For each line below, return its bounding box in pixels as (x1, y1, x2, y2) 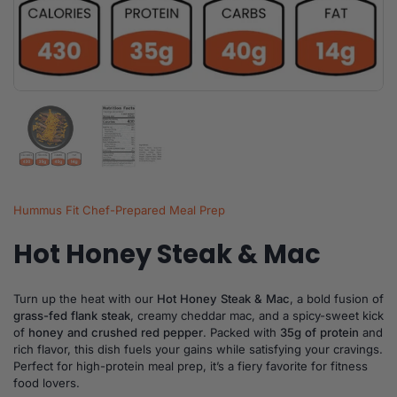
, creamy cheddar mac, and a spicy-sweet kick (130, 308, 384, 323)
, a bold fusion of (290, 292, 384, 306)
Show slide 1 (51, 102, 119, 116)
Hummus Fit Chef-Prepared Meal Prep (13, 203, 225, 217)
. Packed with (203, 325, 280, 339)
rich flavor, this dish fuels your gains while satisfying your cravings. (13, 342, 383, 356)
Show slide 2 (133, 102, 204, 116)
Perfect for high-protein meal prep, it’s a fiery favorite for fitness (13, 359, 368, 373)
